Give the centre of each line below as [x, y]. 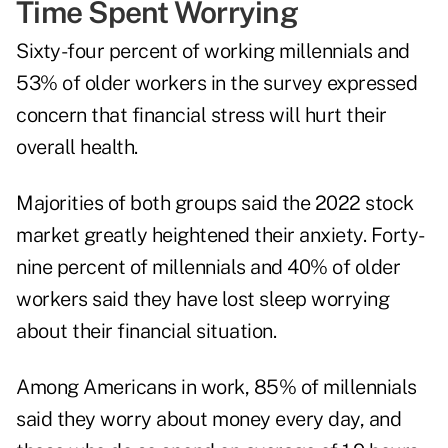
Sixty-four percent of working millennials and [213, 51]
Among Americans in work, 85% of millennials [216, 387]
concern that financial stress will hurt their [201, 115]
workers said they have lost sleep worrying [202, 299]
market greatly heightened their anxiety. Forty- [220, 235]
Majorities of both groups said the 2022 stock [215, 203]
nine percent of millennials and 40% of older [208, 267]
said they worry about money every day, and [208, 419]
